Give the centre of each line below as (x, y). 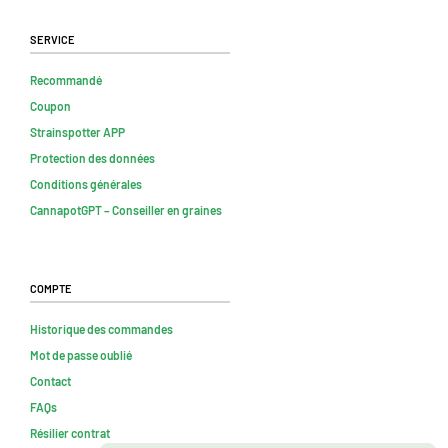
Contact (50, 380)
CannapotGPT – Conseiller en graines (126, 209)
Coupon (50, 105)
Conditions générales (86, 183)
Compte (51, 286)
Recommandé (66, 79)
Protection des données (92, 157)
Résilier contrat (70, 432)
